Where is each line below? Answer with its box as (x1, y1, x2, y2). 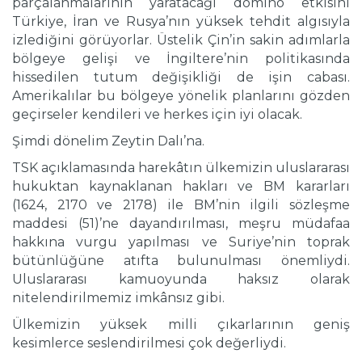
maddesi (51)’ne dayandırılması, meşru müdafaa (12, 216, 350, 232)
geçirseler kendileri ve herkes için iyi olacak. (12, 107, 305, 123)
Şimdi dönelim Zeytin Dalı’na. (12, 133, 204, 149)
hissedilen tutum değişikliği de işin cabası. (12, 69, 350, 86)
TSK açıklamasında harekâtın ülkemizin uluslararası (12, 160, 350, 176)
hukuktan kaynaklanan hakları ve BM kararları (12, 179, 350, 195)
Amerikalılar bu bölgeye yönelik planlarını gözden (12, 88, 350, 104)
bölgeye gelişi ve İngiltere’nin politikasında (12, 51, 350, 67)
